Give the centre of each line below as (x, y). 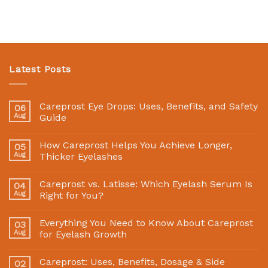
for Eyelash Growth (83, 234)
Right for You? (71, 195)
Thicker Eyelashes (81, 156)
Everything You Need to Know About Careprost (146, 223)
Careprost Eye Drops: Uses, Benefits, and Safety (149, 106)
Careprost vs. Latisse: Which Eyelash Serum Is (146, 184)
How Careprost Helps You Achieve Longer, (136, 145)
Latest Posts (40, 69)
